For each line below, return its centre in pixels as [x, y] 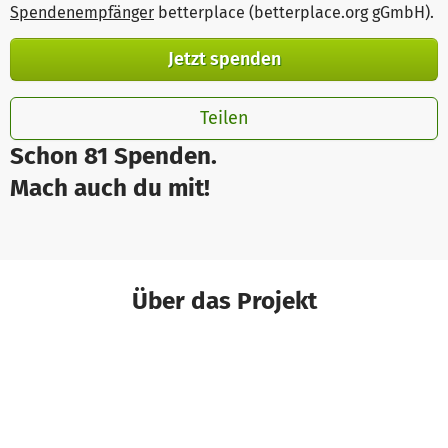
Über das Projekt [224, 300]
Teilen [224, 117]
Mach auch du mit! [110, 187]
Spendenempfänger [82, 13]
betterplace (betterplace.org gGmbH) [292, 13]
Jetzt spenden [224, 58]
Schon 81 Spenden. [113, 155]
